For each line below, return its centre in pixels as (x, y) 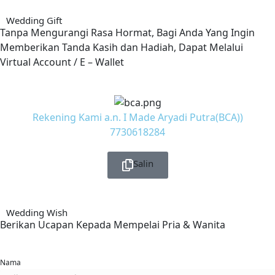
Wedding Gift (34, 20)
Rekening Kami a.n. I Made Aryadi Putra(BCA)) (137, 117)
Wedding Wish (37, 213)
